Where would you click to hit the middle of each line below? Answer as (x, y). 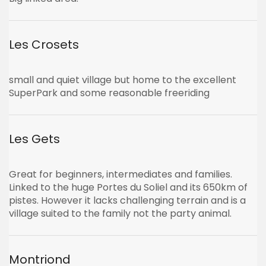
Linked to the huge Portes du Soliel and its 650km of (128, 187)
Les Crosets (44, 45)
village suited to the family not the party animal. (120, 213)
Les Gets (34, 139)
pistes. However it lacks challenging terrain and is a (127, 200)
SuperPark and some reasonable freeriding (109, 93)
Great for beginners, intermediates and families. (121, 174)
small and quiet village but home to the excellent (123, 80)
